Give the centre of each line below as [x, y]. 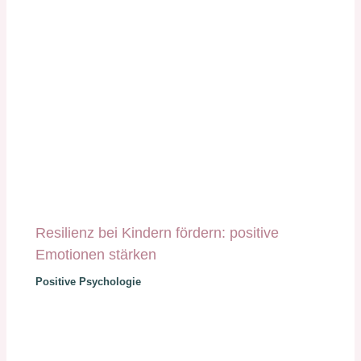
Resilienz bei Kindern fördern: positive [158, 233]
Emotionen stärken [96, 255]
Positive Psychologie [89, 282]
